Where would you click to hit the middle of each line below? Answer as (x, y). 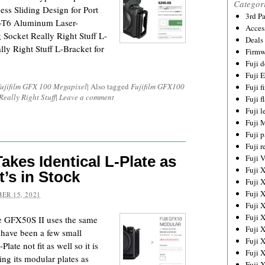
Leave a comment (87, 97)
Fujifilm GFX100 (158, 86)
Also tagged (111, 86)
